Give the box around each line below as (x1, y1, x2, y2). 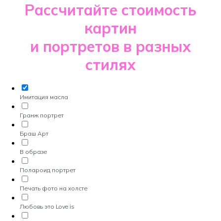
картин (84, 19, 137, 37)
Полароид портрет (20, 166, 75, 174)
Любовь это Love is (20, 203, 74, 210)
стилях (85, 55, 136, 74)
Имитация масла (20, 93, 68, 101)
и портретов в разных (30, 37, 191, 56)
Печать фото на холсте (20, 184, 87, 192)
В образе (20, 148, 47, 155)
